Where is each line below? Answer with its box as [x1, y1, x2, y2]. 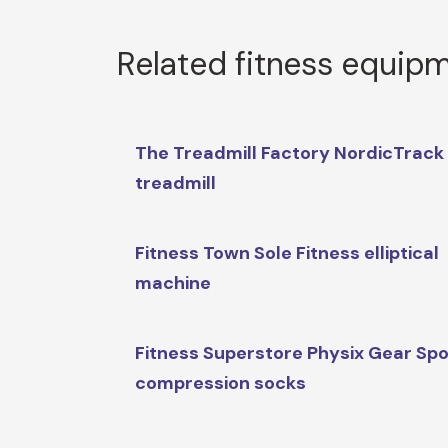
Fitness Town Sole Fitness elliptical [135, 241, 440, 266]
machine [135, 271, 212, 296]
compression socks [135, 371, 307, 396]
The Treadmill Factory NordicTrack [135, 141, 445, 166]
